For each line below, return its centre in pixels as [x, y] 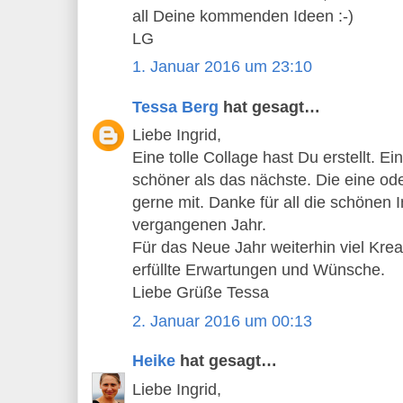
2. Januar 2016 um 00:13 [222, 321]
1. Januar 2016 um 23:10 [222, 67]
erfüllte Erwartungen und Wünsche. [259, 270]
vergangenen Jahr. [199, 225]
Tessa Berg [175, 107]
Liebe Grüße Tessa [201, 293]
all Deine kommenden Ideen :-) [243, 16]
